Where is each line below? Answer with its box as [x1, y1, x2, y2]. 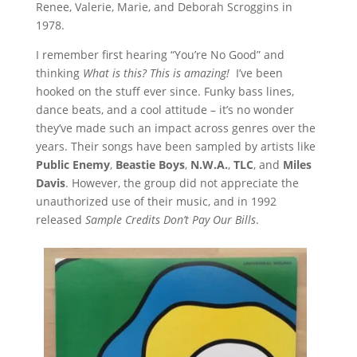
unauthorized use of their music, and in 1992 [35, 194, 277, 210]
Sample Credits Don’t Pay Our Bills [84, 212, 256, 228]
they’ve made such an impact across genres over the [35, 120, 316, 136]
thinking [35, 65, 83, 81]
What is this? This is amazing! [82, 65, 236, 81]
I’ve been [235, 65, 283, 81]
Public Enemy [35, 157, 110, 173]
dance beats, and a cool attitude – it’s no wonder [35, 102, 294, 118]
